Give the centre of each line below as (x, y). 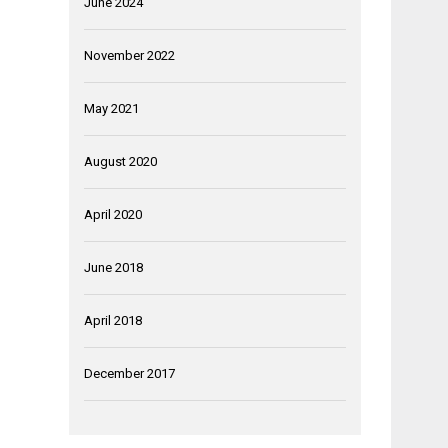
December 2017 (129, 373)
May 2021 (111, 108)
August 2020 (120, 161)
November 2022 (129, 55)
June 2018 (113, 267)
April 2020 (112, 214)
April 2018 (112, 320)
